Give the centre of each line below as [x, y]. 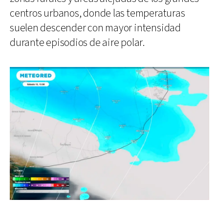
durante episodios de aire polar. [77, 43]
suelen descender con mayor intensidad [95, 28]
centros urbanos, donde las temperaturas [98, 14]
